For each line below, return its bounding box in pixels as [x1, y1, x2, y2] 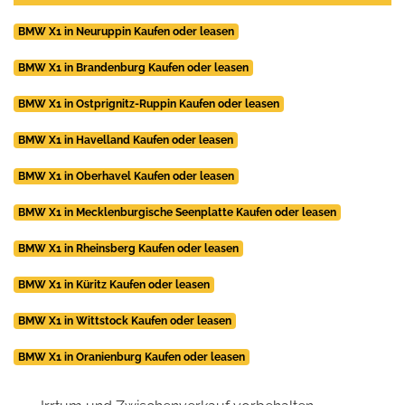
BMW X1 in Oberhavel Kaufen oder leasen [17, 170, 234, 184]
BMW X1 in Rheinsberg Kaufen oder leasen [17, 242, 239, 256]
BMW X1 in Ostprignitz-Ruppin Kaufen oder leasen [17, 98, 279, 111]
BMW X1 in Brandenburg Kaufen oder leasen [17, 61, 249, 75]
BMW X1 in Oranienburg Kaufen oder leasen [17, 351, 245, 364]
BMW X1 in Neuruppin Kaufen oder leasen [17, 25, 234, 39]
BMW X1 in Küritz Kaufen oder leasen [17, 278, 210, 292]
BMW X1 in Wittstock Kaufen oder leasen [17, 315, 231, 328]
